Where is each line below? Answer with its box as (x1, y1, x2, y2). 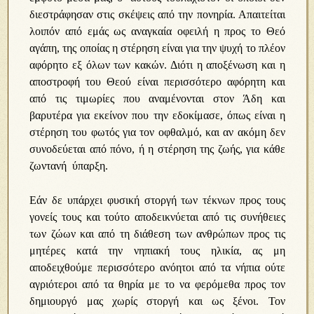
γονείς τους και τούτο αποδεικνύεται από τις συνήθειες (29, 211, 285, 223)
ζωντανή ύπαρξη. (29, 160, 109, 172)
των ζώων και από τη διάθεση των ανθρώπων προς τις (29, 228, 285, 240)
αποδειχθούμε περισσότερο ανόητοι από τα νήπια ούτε (29, 261, 285, 273)
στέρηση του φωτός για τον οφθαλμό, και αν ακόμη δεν (29, 126, 285, 138)
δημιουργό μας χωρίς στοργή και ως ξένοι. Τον (29, 295, 285, 307)
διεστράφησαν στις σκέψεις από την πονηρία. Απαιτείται (29, 8, 285, 20)
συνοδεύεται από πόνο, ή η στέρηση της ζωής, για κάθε (29, 143, 285, 155)
